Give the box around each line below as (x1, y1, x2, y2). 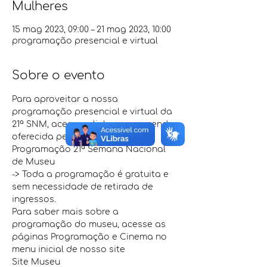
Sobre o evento (12, 69, 105, 82)
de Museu (12, 157, 55, 166)
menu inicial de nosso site (12, 245, 125, 254)
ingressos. (12, 195, 56, 204)
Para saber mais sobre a (12, 207, 121, 216)
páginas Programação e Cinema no (12, 232, 169, 241)
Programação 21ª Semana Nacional (12, 145, 168, 154)
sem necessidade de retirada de (12, 182, 156, 191)
